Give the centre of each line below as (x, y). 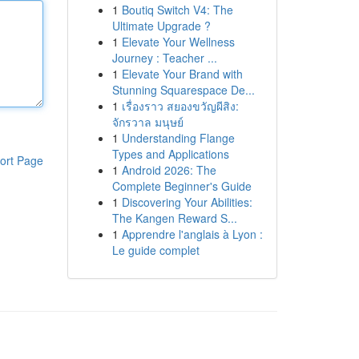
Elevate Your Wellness (178, 42)
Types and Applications (170, 154)
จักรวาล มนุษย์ (147, 122)
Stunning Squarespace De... (183, 90)
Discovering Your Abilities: (187, 202)
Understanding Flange (178, 138)
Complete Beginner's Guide (182, 186)
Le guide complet (155, 250)
